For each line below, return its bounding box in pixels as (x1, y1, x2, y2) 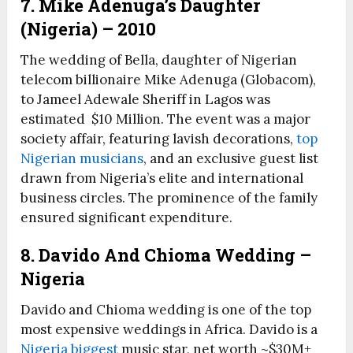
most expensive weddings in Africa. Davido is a (20, 321, 318, 339)
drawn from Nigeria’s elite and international (20, 169, 304, 188)
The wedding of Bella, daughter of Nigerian (20, 51, 298, 69)
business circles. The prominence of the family (20, 189, 318, 207)
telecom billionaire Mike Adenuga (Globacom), (20, 71, 317, 89)
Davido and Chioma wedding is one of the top (20, 301, 312, 319)
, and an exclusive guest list (143, 150, 319, 168)
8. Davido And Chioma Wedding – (20, 243, 312, 267)
